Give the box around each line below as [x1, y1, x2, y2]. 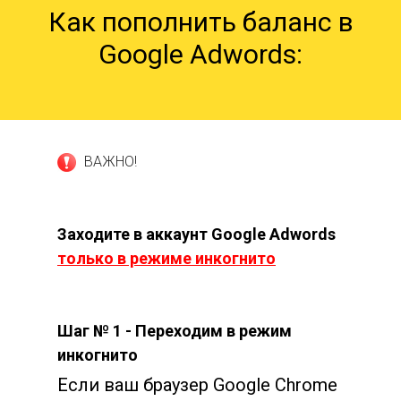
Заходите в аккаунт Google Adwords [57, 224, 336, 243]
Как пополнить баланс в [47, 5, 354, 38]
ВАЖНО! [84, 152, 137, 170]
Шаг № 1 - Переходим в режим [57, 320, 292, 340]
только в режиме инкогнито [57, 248, 276, 268]
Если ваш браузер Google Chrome [57, 373, 337, 396]
